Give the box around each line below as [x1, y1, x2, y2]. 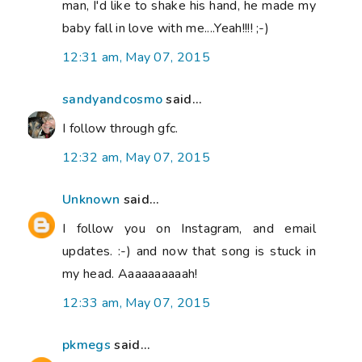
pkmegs [62, 336, 111, 355]
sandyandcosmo [62, 90, 163, 109]
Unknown [62, 191, 120, 209]
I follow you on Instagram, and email [62, 220, 316, 238]
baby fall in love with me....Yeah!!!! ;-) [62, 19, 270, 38]
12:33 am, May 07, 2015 [62, 294, 211, 313]
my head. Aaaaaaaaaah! [62, 265, 198, 284]
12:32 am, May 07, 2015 [62, 149, 211, 167]
